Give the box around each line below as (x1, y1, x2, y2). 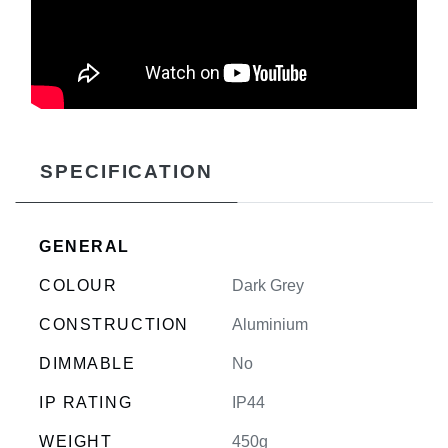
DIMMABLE (39, 354, 136, 372)
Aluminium (232, 315, 308, 333)
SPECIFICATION (40, 160, 213, 182)
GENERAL (39, 237, 131, 255)
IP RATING (39, 393, 133, 411)
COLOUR (39, 276, 118, 294)
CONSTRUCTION (39, 315, 189, 333)
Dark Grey (232, 276, 304, 294)
